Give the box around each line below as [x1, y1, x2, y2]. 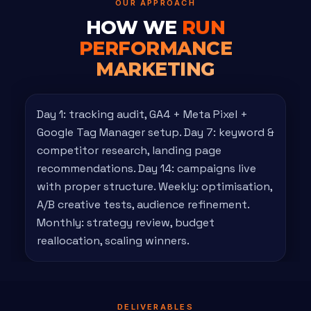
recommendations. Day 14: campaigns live [37, 160, 256, 176]
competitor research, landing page [37, 142, 221, 158]
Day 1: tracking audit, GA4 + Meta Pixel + [37, 106, 248, 121]
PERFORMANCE [78, 36, 233, 60]
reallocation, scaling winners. [37, 233, 190, 248]
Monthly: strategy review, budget [37, 215, 215, 230]
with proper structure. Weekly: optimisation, [37, 178, 272, 194]
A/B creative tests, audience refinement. [37, 196, 249, 212]
